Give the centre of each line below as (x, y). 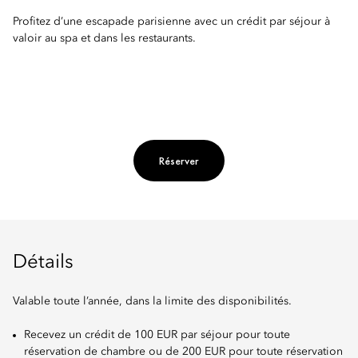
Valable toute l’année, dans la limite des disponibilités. (152, 302)
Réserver (179, 161)
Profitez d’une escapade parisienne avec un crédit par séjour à (171, 22)
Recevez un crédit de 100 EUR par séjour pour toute (157, 335)
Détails (43, 263)
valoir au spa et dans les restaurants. (104, 39)
